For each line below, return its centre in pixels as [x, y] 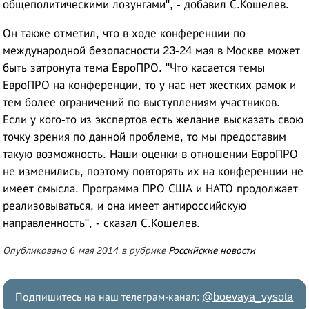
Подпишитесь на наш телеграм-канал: [109, 297]
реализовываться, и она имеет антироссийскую [125, 206]
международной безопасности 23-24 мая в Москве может [152, 51]
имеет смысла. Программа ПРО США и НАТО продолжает [151, 189]
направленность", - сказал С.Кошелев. [102, 223]
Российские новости [212, 251]
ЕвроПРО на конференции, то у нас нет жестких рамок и [150, 86]
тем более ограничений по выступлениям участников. [142, 103]
